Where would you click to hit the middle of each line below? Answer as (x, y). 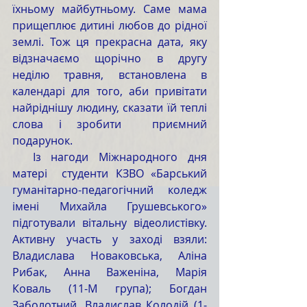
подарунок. (44, 140)
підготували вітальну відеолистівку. (110, 223)
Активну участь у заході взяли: (110, 239)
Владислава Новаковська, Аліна (110, 256)
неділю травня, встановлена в (110, 75)
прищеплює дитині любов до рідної (110, 25)
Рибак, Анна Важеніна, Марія (110, 272)
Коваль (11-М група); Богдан (110, 288)
